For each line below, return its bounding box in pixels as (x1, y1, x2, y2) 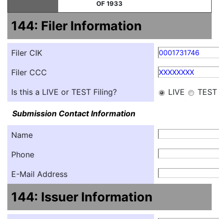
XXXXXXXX (159, 67, 194, 76)
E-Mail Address (11, 169, 67, 179)
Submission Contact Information (12, 108, 135, 118)
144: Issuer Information (11, 189, 153, 204)
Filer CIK (11, 47, 42, 58)
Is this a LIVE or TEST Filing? (11, 87, 117, 97)
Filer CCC (11, 67, 47, 77)
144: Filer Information (11, 18, 142, 33)
